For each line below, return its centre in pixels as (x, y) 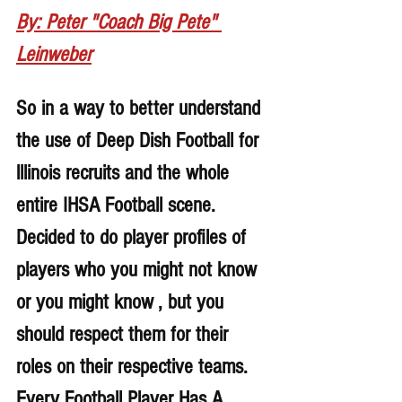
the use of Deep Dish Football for (140, 140)
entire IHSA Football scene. (118, 205)
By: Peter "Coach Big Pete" (119, 22)
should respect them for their (125, 334)
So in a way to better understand (141, 108)
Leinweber (54, 54)
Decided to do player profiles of (134, 237)
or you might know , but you (122, 301)
